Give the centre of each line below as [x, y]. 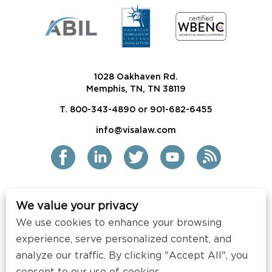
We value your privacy [77, 206]
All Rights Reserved [136, 239]
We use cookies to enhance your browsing [119, 223]
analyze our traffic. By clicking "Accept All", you [132, 256]
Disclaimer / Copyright [136, 256]
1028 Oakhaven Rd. [136, 77]
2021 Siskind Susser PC [136, 222]
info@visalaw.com [136, 130]
